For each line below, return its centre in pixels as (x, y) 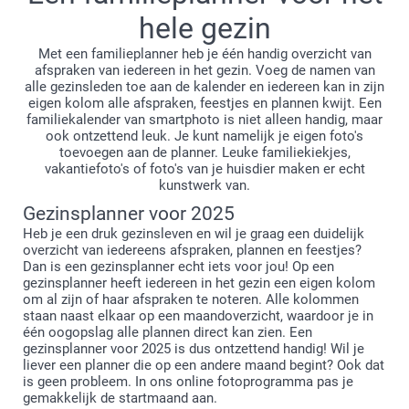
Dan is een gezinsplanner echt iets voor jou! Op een (178, 267)
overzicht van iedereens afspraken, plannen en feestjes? (192, 251)
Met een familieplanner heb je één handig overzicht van (204, 54)
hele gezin (204, 29)
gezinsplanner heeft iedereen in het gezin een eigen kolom (199, 283)
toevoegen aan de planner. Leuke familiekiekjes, (204, 153)
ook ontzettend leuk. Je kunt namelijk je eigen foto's (204, 136)
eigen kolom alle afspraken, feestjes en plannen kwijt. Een (204, 104)
